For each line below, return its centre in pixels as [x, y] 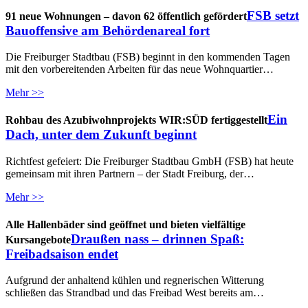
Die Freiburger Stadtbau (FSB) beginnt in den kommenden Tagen [148, 57]
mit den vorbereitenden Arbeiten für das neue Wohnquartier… [140, 69]
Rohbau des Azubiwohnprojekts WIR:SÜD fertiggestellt [136, 120]
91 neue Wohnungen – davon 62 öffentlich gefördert [126, 16]
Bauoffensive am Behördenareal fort [108, 30]
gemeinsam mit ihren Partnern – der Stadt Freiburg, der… [130, 173]
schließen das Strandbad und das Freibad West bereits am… [135, 293]
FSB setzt [273, 15]
